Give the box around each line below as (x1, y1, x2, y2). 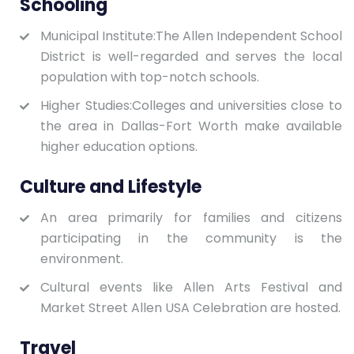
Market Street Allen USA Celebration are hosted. (40, 298, 341, 317)
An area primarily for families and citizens (40, 208, 342, 227)
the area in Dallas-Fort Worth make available (40, 116, 342, 135)
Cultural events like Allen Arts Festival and (40, 277, 342, 296)
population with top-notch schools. (40, 67, 259, 86)
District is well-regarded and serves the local (40, 47, 342, 66)
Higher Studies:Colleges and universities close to (40, 96, 342, 115)
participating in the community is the (40, 228, 342, 247)
